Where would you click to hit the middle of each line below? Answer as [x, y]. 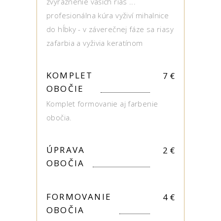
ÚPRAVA [66, 150]
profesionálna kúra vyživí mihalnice [108, 15]
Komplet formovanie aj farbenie [102, 104]
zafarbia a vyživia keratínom [95, 43]
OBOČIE [65, 89]
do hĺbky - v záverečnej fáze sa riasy [110, 29]
